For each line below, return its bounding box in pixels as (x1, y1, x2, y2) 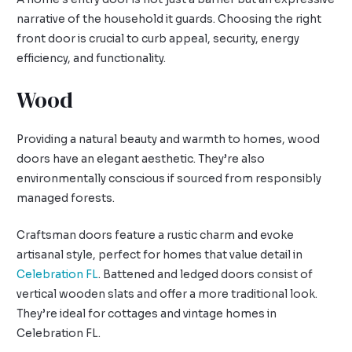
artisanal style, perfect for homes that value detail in (16, 247, 303, 262)
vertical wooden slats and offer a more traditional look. (16, 287, 318, 301)
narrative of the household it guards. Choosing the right (16, 13, 322, 27)
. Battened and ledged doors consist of (98, 267, 313, 281)
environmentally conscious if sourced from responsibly (16, 171, 322, 185)
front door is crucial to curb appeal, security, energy (16, 32, 300, 46)
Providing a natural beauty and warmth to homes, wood (16, 132, 321, 146)
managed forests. (16, 191, 115, 205)
